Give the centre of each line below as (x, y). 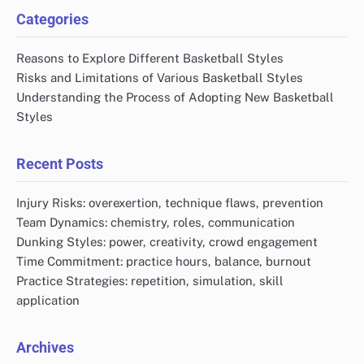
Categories (52, 19)
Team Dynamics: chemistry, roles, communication (156, 222)
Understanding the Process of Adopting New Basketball (175, 97)
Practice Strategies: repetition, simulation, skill (150, 280)
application (48, 300)
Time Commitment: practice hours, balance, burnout (164, 261)
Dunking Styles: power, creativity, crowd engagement (167, 241)
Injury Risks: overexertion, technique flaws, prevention (170, 202)
